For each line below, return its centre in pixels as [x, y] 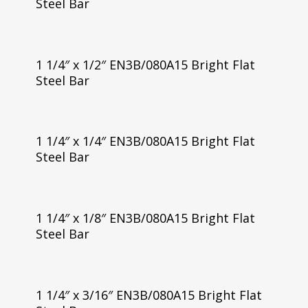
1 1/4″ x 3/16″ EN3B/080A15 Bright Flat [148, 295]
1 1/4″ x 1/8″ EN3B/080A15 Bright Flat [145, 218]
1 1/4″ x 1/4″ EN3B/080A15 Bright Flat [145, 141]
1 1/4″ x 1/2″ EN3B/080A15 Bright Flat [145, 64]
